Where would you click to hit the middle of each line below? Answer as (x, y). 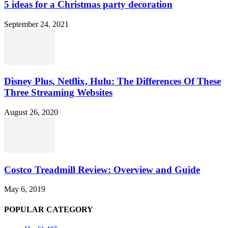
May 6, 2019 (25, 189)
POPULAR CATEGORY (49, 209)
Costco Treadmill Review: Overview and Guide (102, 169)
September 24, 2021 (36, 24)
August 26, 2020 (31, 112)
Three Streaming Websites (58, 93)
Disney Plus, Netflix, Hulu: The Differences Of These (112, 81)
